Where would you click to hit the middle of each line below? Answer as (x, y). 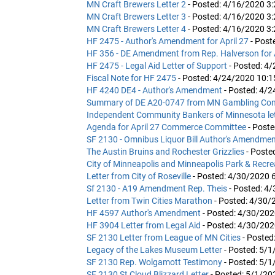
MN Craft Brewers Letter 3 (137, 16)
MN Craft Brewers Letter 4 (137, 29)
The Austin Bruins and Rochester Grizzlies (166, 151)
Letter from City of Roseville (140, 176)
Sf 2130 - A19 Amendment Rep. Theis (158, 188)
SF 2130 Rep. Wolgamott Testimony (155, 262)
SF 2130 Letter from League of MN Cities (165, 237)
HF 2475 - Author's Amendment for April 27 (168, 41)
